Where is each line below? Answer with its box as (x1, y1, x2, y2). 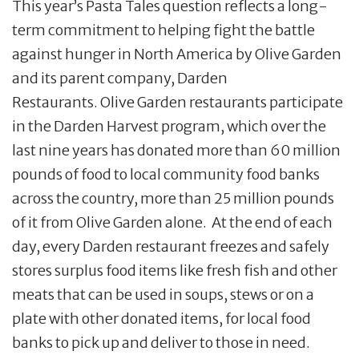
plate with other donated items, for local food (12, 309, 311, 329)
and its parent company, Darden (12, 69, 228, 88)
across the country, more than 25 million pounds (12, 189, 334, 208)
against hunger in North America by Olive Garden (12, 45, 341, 64)
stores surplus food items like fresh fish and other (12, 261, 337, 280)
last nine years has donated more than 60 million (12, 141, 341, 160)
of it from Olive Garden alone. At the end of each (12, 213, 333, 232)
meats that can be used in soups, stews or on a (12, 285, 314, 305)
